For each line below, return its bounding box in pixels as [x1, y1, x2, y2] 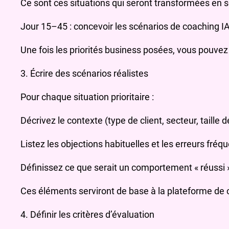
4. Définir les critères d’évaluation [20, 209, 154, 220]
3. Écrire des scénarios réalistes [20, 68, 148, 79]
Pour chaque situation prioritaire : [20, 91, 154, 103]
